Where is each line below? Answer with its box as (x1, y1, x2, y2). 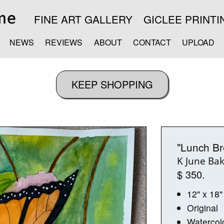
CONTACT (132, 36, 171, 48)
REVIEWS (45, 36, 83, 48)
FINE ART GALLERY (33, 11, 132, 26)
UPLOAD (182, 36, 215, 48)
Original (187, 201, 218, 214)
